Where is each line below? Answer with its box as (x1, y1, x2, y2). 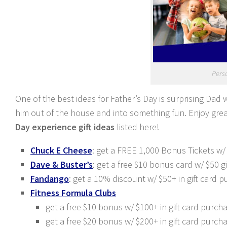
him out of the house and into (15, 107, 128, 119)
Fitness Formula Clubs (30, 187, 116, 199)
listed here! (115, 121, 159, 133)
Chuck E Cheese (30, 144, 92, 156)
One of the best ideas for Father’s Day (15, 93, 159, 104)
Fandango (30, 173, 69, 184)
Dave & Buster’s (30, 159, 93, 170)
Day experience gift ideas (15, 121, 115, 133)
